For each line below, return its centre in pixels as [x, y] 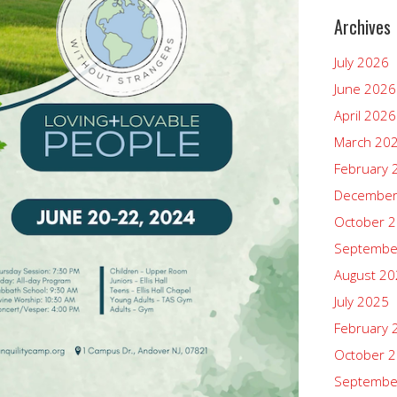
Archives [362, 27]
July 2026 [362, 62]
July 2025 [362, 301]
